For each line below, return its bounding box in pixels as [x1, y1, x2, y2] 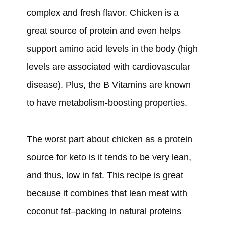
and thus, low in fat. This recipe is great [26, 170, 183, 181]
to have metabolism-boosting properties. [26, 98, 187, 108]
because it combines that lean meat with [26, 188, 187, 199]
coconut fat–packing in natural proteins [26, 206, 181, 217]
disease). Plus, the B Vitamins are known [26, 80, 191, 90]
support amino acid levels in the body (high [26, 44, 198, 54]
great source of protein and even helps [26, 26, 181, 36]
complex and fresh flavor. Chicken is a [26, 8, 179, 18]
